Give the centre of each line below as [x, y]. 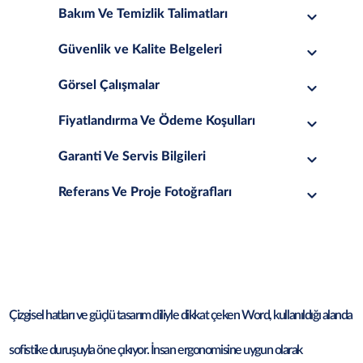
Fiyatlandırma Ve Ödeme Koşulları [156, 121]
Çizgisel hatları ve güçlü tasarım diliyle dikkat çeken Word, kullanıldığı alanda [181, 315]
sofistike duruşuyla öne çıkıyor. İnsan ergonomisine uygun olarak [156, 350]
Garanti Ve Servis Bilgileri [132, 156]
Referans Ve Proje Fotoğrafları [145, 192]
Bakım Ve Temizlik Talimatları [143, 14]
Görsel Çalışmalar [109, 85]
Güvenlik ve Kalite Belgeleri [140, 49]
